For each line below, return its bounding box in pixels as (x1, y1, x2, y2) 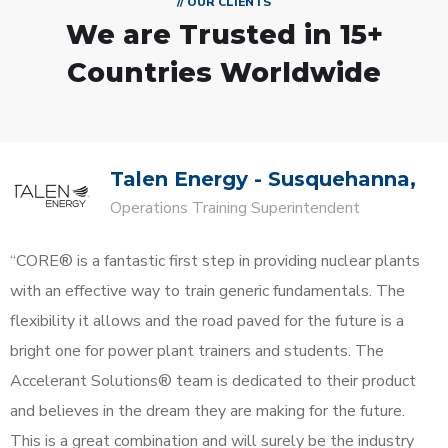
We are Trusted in (65, 17, 340, 51)
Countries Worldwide (67, 55, 381, 89)
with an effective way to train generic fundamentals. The (10, 279, 405, 302)
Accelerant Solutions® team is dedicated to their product (10, 369, 416, 392)
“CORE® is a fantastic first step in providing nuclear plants (10, 249, 420, 272)
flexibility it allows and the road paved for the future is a (10, 309, 404, 332)
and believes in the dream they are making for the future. (10, 399, 405, 422)
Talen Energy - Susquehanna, (110, 166, 416, 191)
